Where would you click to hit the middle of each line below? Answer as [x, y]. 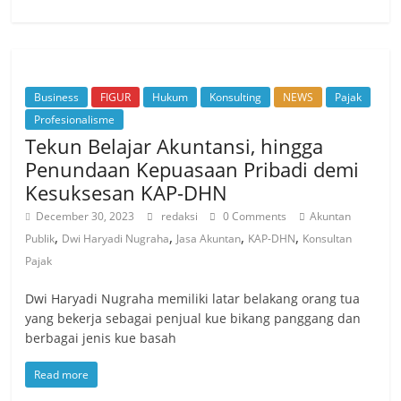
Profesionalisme [75, 119]
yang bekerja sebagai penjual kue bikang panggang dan [193, 318]
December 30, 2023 [85, 216]
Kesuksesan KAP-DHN [127, 192]
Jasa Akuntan [209, 238]
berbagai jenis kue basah [101, 337]
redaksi [181, 216]
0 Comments [254, 216]
